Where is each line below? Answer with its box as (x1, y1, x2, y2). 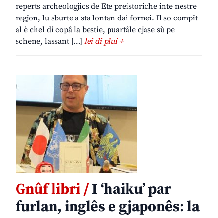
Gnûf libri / (16, 180, 89, 199)
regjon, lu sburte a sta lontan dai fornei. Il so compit (16, 13, 198, 23)
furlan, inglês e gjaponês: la (16, 198, 200, 217)
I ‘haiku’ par (89, 180, 171, 199)
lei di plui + (84, 36, 123, 47)
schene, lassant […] (16, 36, 84, 47)
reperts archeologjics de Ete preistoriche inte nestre (16, 1, 197, 12)
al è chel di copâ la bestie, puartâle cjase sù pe (16, 25, 175, 35)
